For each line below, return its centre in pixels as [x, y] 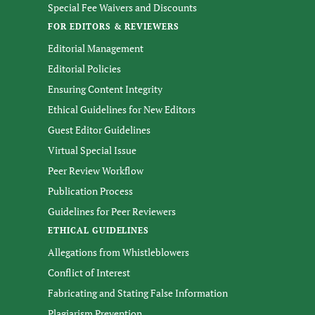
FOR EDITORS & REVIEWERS [114, 26]
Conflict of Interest [89, 272]
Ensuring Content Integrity [105, 89]
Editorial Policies [84, 68]
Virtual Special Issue [92, 150]
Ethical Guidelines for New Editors [122, 109]
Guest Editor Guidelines [99, 129]
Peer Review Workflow [96, 170]
